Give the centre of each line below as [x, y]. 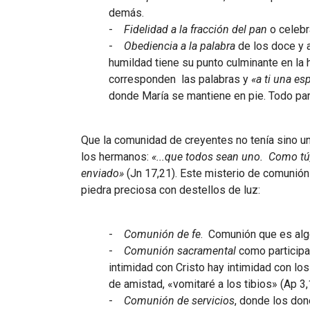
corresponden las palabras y [180, 79]
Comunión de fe [162, 234]
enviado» [102, 173]
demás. [128, 12]
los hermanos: [116, 156]
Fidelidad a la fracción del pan [195, 29]
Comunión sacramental [180, 250]
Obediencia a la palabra [180, 46]
